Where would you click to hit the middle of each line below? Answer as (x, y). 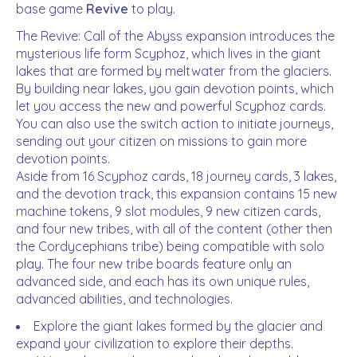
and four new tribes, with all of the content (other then (174, 229)
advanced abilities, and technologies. (124, 299)
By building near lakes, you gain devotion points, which (175, 89)
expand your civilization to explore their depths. (155, 344)
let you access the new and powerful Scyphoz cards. (171, 106)
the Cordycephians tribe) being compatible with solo (170, 247)
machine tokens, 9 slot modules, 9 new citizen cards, (168, 212)
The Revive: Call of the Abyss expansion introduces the (175, 36)
